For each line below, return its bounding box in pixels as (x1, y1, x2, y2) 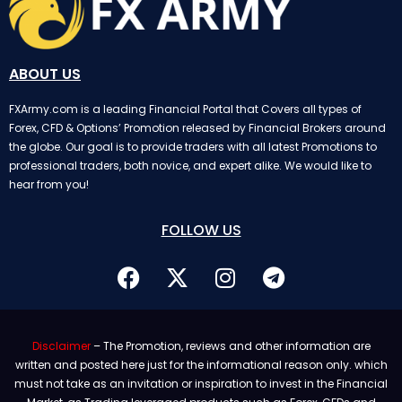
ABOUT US (9, 64, 81, 85)
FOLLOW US (161, 219, 241, 240)
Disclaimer (31, 337, 91, 354)
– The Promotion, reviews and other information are (90, 337, 371, 354)
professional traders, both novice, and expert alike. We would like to (9, 158, 371, 174)
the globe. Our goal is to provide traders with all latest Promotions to (9, 139, 377, 155)
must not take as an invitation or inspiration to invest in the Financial (14, 375, 388, 391)
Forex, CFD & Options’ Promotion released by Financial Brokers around (9, 120, 386, 136)
